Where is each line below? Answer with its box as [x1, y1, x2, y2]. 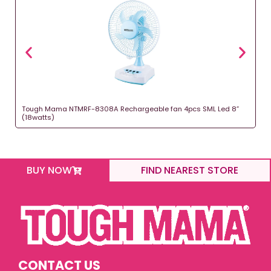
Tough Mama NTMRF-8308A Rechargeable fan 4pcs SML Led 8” [22, 103, 239, 114]
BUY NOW [27, 163, 73, 177]
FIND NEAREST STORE [141, 163, 239, 177]
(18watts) [22, 112, 54, 122]
